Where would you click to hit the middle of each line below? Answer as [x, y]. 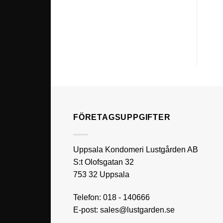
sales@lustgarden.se [137, 210]
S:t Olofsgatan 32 [104, 162]
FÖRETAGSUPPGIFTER [122, 117]
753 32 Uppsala [101, 174]
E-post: [87, 210]
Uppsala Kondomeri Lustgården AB [136, 149]
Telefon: [88, 197]
